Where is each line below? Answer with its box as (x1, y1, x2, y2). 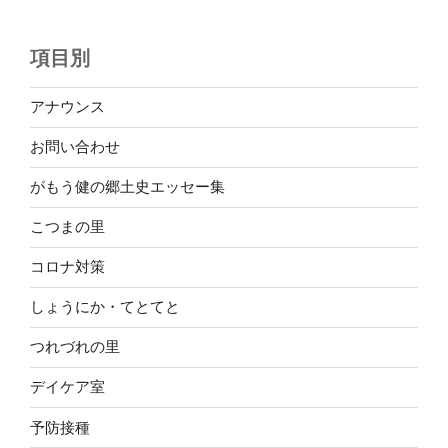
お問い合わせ (30, 138, 120, 156)
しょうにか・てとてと (30, 298, 180, 316)
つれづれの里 (30, 338, 120, 356)
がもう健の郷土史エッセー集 (30, 178, 225, 196)
